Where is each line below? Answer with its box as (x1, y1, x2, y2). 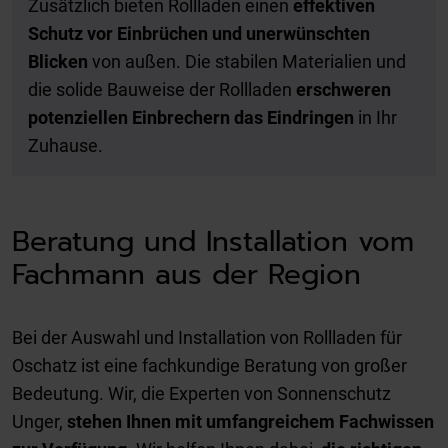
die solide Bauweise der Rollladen (28, 78, 296, 100)
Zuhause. (28, 134, 103, 156)
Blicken (28, 50, 92, 72)
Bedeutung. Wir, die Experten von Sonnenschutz (12, 382, 391, 404)
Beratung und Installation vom (12, 220, 414, 263)
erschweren (296, 78, 391, 100)
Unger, (12, 410, 63, 432)
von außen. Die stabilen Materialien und (92, 50, 406, 72)
